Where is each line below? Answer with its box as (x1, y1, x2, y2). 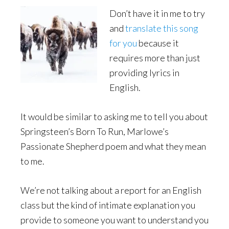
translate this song (125, 22, 198, 34)
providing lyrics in (109, 67, 179, 79)
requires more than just (109, 52, 200, 64)
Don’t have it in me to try (109, 8, 205, 19)
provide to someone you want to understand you (20, 214, 209, 226)
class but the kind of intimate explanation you (20, 199, 195, 211)
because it (137, 37, 179, 49)
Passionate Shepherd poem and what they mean (20, 141, 206, 152)
